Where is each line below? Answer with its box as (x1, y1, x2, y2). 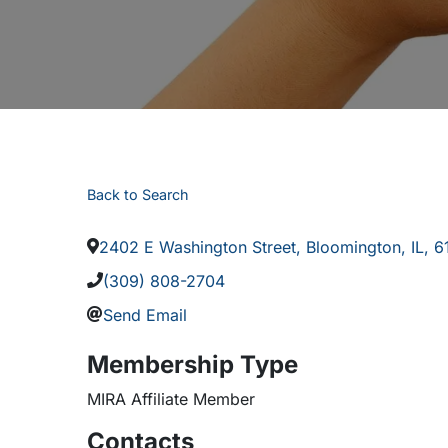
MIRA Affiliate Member (87, 389, 255, 409)
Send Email (103, 305, 187, 325)
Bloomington (306, 237, 401, 257)
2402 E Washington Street (99, 237, 296, 257)
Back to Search (87, 186, 189, 203)
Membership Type (87, 350, 298, 379)
